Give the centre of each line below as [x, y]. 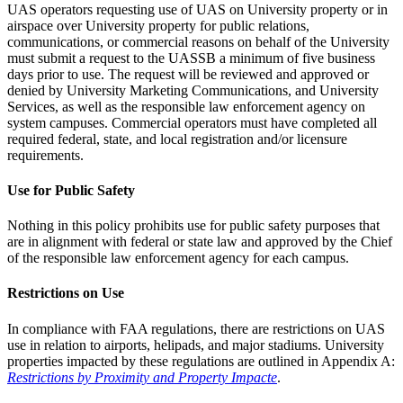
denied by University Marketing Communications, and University [193, 90]
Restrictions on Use [66, 293]
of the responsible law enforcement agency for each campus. [178, 258]
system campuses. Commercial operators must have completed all [192, 122]
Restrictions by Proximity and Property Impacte [142, 377]
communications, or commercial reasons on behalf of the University [198, 41]
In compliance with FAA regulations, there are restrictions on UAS [196, 328]
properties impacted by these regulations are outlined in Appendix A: [201, 361]
